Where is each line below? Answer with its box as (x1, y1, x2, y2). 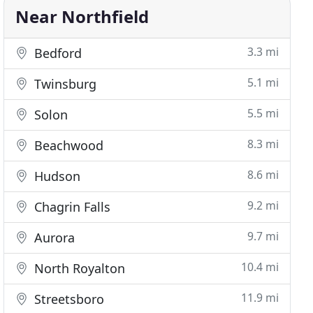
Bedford (31, 45, 82, 61)
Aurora (31, 229, 75, 246)
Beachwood (31, 137, 104, 154)
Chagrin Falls (31, 198, 111, 215)
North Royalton (31, 260, 126, 277)
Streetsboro (31, 291, 105, 307)
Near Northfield (15, 5, 150, 28)
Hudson (31, 168, 81, 184)
